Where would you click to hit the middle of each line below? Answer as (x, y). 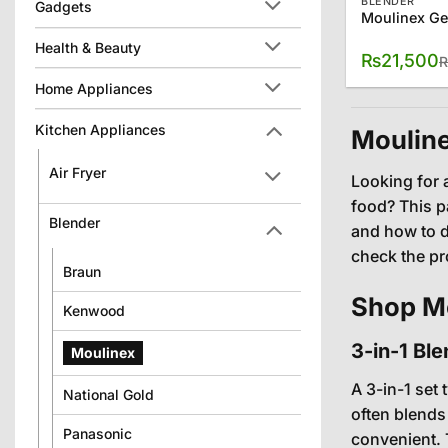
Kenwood (94, 310)
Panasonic (97, 433)
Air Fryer (77, 172)
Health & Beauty (88, 47)
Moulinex (103, 352)
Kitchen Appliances (100, 129)
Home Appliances (94, 88)
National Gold (108, 394)
